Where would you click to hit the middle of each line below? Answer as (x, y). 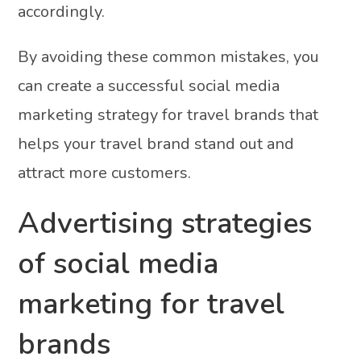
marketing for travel (151, 304)
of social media (118, 263)
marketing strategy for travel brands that (168, 114)
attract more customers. (105, 172)
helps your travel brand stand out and (156, 143)
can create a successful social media (149, 85)
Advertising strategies (165, 223)
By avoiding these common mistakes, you (169, 56)
